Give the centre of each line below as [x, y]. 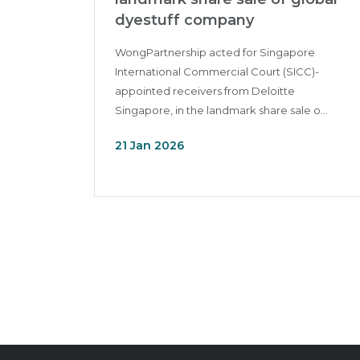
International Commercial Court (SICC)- [217, 72]
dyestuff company [184, 20]
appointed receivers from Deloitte [205, 91]
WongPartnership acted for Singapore [215, 52]
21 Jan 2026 [149, 145]
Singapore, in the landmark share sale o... [221, 110]
